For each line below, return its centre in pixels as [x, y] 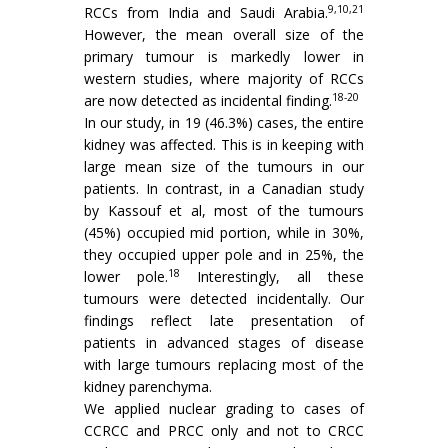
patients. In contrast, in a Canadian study [224, 189]
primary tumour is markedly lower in [224, 57]
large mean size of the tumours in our [224, 167]
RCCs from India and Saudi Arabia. [206, 13]
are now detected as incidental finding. [208, 101]
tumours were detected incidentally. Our [224, 299]
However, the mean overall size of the [224, 35]
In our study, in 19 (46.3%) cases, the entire [224, 123]
